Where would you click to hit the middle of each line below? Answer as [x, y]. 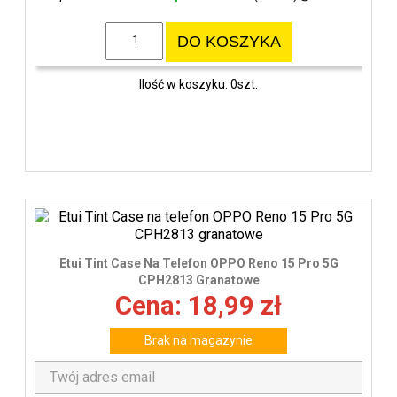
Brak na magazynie [198, 341]
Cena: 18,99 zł [198, 306]
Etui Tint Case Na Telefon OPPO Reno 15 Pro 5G [198, 264]
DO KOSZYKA [229, 42]
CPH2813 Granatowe [198, 280]
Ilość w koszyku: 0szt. [198, 84]
